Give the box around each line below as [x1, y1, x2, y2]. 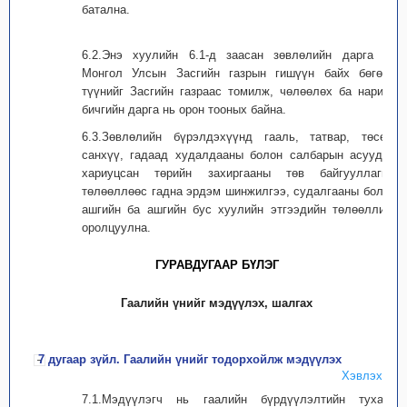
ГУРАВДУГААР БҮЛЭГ [155, 258, 279, 272]
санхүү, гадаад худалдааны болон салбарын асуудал [82, 148, 396, 162]
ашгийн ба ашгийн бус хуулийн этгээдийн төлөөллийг [82, 203, 396, 216]
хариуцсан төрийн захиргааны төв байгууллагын [82, 166, 396, 180]
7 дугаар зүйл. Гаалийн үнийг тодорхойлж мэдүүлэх [38, 352, 342, 366]
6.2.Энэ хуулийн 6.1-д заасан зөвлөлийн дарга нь [82, 48, 396, 62]
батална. [82, 3, 130, 16]
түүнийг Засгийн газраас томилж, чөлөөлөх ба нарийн [82, 84, 396, 98]
